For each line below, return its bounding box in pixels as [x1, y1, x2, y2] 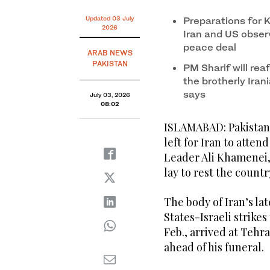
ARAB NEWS [87, 48, 133, 58]
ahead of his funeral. [164, 240, 264, 255]
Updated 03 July [86, 14, 134, 22]
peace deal [183, 41, 236, 54]
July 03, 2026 [89, 91, 130, 99]
